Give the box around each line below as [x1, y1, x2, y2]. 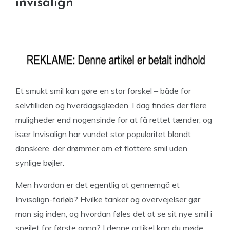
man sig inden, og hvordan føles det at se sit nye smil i [15, 208, 212, 219]
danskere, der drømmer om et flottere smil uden [15, 143, 187, 154]
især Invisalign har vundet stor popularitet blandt [15, 129, 191, 139]
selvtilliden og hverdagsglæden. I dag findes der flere [15, 100, 207, 110]
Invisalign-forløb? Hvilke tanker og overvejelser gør [15, 194, 200, 204]
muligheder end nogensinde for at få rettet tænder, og [15, 114, 212, 125]
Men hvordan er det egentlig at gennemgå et [15, 180, 180, 190]
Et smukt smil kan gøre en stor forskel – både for [15, 86, 191, 96]
